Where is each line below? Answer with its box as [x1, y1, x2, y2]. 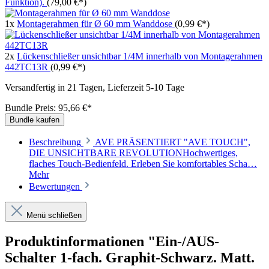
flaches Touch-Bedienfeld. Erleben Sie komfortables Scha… [29, 158, 257, 169]
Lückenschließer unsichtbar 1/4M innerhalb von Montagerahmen [17, 50, 262, 61]
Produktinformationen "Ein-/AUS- [5, 233, 219, 249]
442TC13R [5, 61, 50, 72]
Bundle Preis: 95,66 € [5, 102, 87, 113]
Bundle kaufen [10, 115, 59, 124]
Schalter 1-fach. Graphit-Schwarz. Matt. [5, 249, 255, 265]
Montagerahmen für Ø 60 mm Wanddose [17, 18, 175, 29]
